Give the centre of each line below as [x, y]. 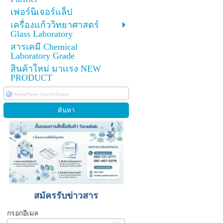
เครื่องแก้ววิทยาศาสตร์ [55, 25]
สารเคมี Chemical [44, 47]
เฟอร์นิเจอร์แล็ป [41, 12]
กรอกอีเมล [22, 213]
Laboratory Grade [42, 56]
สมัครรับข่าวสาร [66, 195]
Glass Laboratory [41, 34]
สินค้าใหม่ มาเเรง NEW [56, 68]
